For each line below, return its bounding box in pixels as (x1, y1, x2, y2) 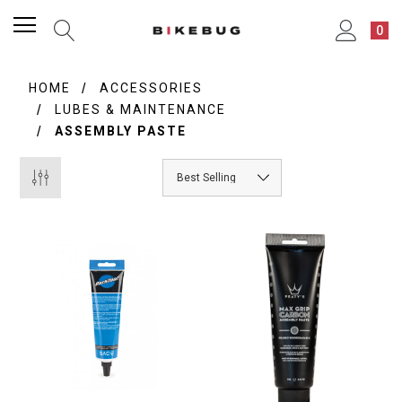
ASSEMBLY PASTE (55, 124, 188, 138)
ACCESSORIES (100, 81, 204, 95)
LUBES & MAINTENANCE (55, 102, 227, 117)
